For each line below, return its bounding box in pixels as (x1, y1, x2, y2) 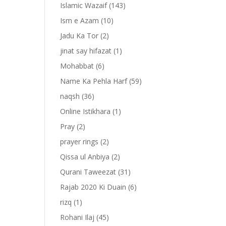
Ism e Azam (60, 16, 99, 26)
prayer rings (60, 137, 99, 147)
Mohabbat (60, 61, 94, 71)
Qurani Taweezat (60, 167, 117, 177)
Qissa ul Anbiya (60, 152, 110, 162)
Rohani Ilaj (60, 212, 95, 222)
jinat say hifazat (60, 46, 112, 56)
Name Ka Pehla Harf (60, 76, 128, 86)
